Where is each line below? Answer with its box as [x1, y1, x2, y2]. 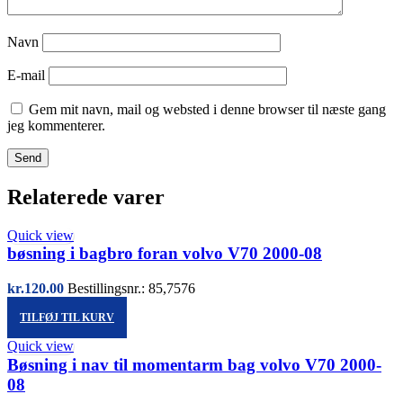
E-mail [7, 67, 49, 83]
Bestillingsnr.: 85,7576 [67, 281, 195, 297]
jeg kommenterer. [7, 117, 105, 133]
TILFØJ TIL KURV [20, 310, 114, 324]
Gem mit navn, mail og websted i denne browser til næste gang [29, 101, 386, 117]
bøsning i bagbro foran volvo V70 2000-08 [7, 244, 322, 264]
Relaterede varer [7, 184, 165, 209]
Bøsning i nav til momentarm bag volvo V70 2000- [7, 354, 381, 374]
